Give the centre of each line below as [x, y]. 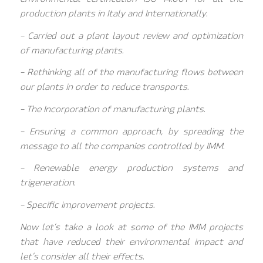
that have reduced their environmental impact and [131, 242]
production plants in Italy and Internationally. [113, 13]
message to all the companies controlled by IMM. [122, 146]
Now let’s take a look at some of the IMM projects [131, 227]
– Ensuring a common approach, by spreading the [131, 131]
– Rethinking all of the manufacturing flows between [131, 73]
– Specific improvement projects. [87, 205]
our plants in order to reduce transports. [104, 87]
